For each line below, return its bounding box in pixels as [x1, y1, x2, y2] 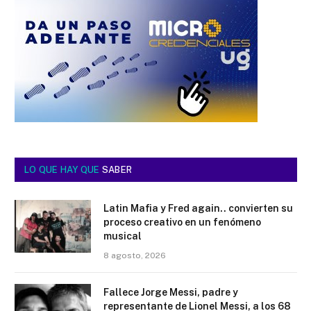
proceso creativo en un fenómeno [103, 216, 261, 228]
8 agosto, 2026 [103, 250, 166, 260]
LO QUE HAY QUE [24, 164, 102, 175]
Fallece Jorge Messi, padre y [103, 286, 238, 298]
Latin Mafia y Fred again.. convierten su [103, 202, 293, 214]
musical [103, 230, 142, 242]
